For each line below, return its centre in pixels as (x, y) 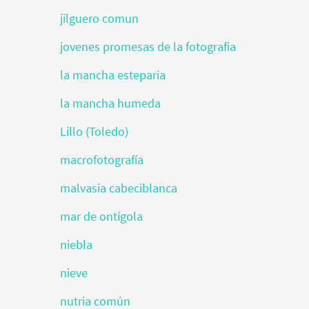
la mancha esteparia (113, 75)
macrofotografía (102, 160)
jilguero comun (99, 18)
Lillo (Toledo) (94, 131)
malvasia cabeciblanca (119, 188)
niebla (76, 245)
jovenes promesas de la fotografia (148, 47)
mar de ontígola (101, 216)
